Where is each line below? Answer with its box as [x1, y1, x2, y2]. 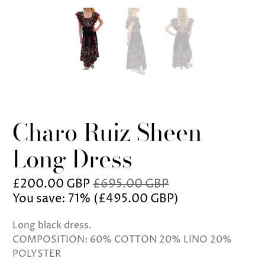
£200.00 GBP [12, 176, 91, 192]
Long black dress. [12, 218, 95, 232]
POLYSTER [12, 247, 62, 260]
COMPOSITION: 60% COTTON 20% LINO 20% [12, 232, 232, 246]
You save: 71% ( [12, 190, 99, 207]
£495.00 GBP [98, 190, 174, 207]
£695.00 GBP [93, 176, 169, 192]
